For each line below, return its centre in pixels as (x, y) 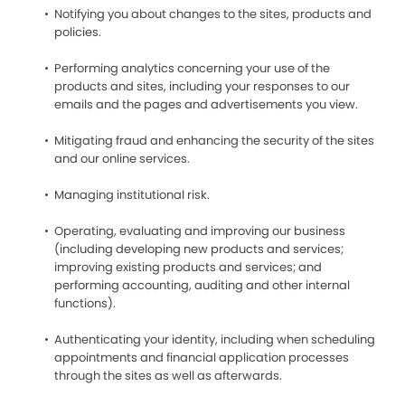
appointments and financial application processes (202, 358)
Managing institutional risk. (132, 195)
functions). (85, 303)
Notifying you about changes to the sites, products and (213, 14)
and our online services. (122, 159)
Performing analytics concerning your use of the (192, 68)
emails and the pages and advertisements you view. (206, 104)
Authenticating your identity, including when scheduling (215, 339)
